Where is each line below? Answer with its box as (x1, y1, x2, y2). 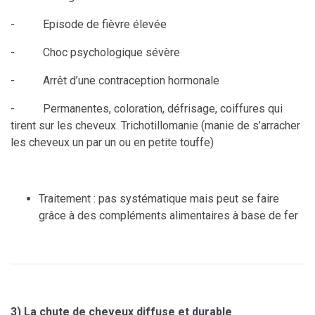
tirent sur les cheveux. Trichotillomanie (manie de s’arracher (11, 119, 300, 133)
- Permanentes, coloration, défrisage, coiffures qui (11, 102, 283, 116)
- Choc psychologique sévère (11, 46, 180, 60)
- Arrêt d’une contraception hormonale (11, 74, 219, 88)
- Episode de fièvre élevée (11, 18, 167, 32)
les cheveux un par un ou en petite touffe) (11, 136, 214, 150)
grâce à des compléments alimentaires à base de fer (39, 209, 298, 223)
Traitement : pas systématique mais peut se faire (39, 192, 279, 206)
